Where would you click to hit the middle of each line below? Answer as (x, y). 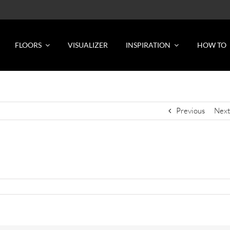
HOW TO (212, 45)
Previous (190, 111)
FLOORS (28, 45)
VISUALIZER (88, 45)
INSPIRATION (148, 45)
